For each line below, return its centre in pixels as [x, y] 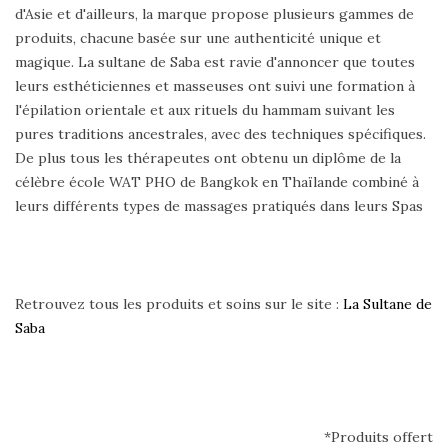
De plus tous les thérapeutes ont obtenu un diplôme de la [208, 158]
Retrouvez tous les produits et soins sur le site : [179, 304]
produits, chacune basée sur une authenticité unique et [198, 38]
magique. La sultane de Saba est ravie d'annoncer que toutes [215, 62]
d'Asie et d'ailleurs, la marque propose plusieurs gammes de [214, 14]
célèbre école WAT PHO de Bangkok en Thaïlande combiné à [217, 182]
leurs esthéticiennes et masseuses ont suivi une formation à [215, 86]
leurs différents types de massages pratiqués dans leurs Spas [219, 206]
